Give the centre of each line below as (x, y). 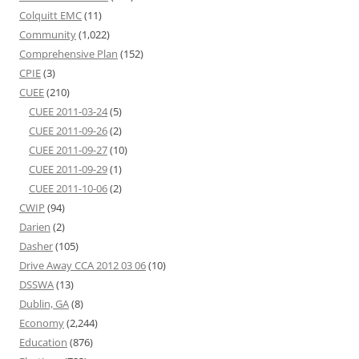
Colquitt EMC (50, 16)
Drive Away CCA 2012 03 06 (83, 266)
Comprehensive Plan (69, 54)
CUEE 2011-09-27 (68, 150)
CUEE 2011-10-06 (68, 189)
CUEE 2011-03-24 (68, 112)
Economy (42, 323)
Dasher (36, 246)
